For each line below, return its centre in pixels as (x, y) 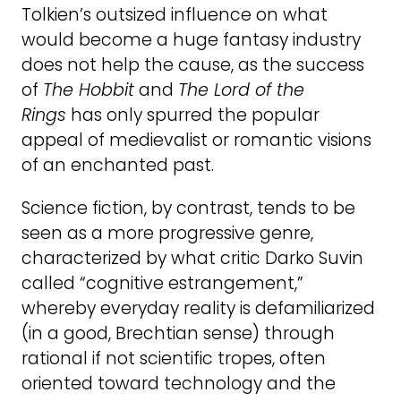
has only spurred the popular (193, 115)
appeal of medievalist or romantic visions (196, 141)
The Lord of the (241, 90)
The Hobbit (89, 90)
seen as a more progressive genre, (167, 233)
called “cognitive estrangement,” (162, 283)
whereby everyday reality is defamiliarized (198, 308)
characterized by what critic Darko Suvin (192, 258)
